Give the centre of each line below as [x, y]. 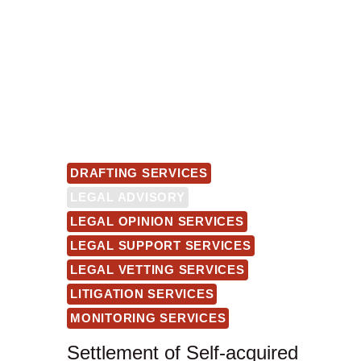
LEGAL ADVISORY [128, 197]
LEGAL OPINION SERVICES [157, 222]
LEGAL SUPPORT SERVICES [161, 246]
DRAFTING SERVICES [139, 173]
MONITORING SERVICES [148, 318]
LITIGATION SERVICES [142, 294]
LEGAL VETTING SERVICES [158, 270]
